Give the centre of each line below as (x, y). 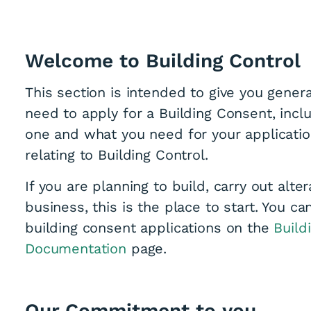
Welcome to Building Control (166, 61)
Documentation (76, 249)
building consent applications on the (150, 228)
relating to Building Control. (117, 155)
